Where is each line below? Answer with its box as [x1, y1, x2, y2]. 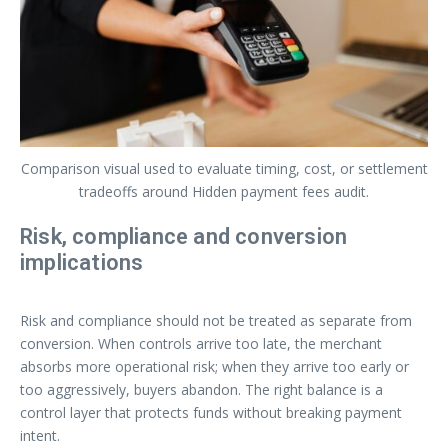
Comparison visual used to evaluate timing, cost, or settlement [20, 158, 428, 178]
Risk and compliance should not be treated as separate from [20, 310, 412, 330]
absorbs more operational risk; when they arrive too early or [20, 356, 409, 376]
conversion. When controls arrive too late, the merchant [20, 333, 382, 353]
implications [20, 249, 144, 275]
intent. [20, 425, 60, 445]
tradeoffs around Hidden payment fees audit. [79, 181, 369, 201]
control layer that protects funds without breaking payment [20, 402, 402, 422]
